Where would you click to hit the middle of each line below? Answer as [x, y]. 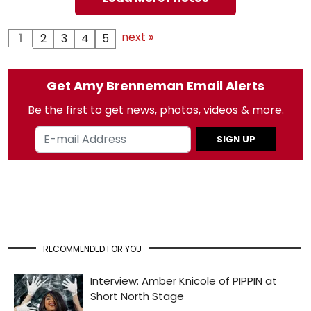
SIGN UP [236, 139]
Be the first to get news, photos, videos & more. [155, 110]
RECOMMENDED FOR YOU [92, 249]
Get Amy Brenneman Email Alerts [155, 86]
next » [137, 37]
